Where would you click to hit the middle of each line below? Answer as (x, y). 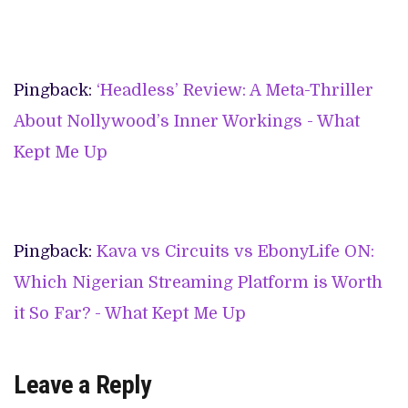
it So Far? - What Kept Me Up (130, 313)
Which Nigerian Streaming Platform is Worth (198, 282)
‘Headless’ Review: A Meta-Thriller (235, 90)
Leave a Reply (82, 384)
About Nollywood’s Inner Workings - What (187, 121)
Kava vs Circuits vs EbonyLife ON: (235, 251)
